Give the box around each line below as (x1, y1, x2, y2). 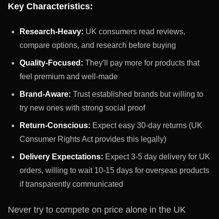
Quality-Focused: (20, 59, 83, 67)
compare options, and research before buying (20, 41, 176, 49)
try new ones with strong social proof (20, 104, 145, 112)
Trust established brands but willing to (71, 90, 203, 98)
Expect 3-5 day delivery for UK (103, 153, 210, 161)
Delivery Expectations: (20, 153, 103, 161)
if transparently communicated (20, 180, 123, 188)
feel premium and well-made (20, 72, 118, 81)
